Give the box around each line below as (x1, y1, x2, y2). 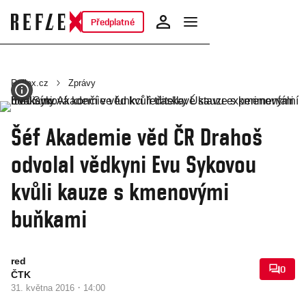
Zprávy (68, 78, 96, 88)
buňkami (11, 204, 87, 233)
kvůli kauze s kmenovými (11, 177, 229, 206)
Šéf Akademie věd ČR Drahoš (11, 122, 262, 151)
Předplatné (90, 16, 135, 27)
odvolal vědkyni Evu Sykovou (11, 150, 256, 178)
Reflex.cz (11, 78, 48, 88)
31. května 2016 (11, 283, 77, 293)
